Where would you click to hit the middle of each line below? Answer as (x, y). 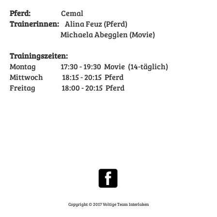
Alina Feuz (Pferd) (93, 23)
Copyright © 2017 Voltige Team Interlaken (108, 204)
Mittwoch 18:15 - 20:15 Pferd (67, 77)
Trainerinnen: (34, 23)
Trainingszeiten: (39, 55)
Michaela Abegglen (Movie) (83, 34)
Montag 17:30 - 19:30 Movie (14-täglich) (89, 66)
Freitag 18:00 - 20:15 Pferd (67, 87)
